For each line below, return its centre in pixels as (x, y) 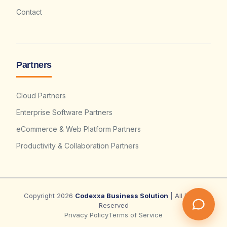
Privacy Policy (86, 215)
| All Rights (186, 195)
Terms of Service (136, 215)
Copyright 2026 (49, 195)
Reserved (113, 205)
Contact (29, 12)
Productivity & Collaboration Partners (78, 145)
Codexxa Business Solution (121, 195)
